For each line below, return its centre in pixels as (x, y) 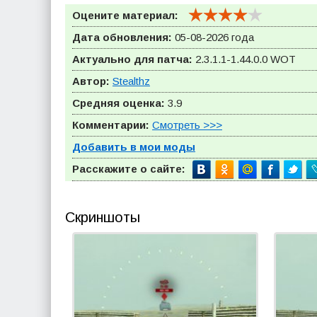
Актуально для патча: (132, 59)
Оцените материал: (125, 15)
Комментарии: (111, 125)
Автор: (91, 81)
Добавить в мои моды (134, 147)
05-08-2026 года (213, 37)
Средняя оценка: (119, 103)
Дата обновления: (122, 37)
